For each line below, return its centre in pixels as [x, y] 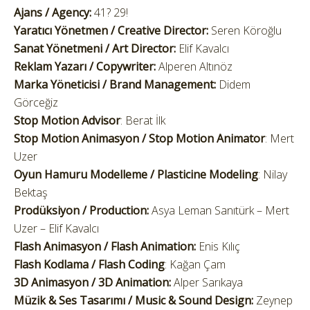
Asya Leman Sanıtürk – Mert [219, 210]
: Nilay [273, 174]
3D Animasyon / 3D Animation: [92, 282]
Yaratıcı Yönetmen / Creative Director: [112, 30]
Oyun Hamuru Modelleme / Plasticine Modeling [136, 174]
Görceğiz [36, 102]
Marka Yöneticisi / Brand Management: [115, 84]
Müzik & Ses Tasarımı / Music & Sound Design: [134, 300]
